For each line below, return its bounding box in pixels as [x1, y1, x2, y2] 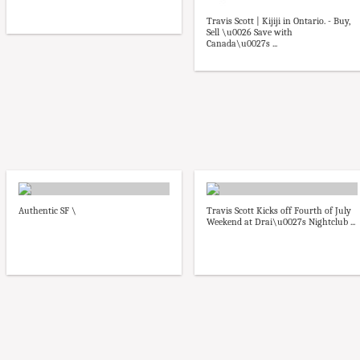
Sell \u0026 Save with [207, 26, 292, 38]
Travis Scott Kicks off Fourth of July [207, 204, 351, 216]
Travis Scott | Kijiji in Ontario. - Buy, [207, 14, 350, 27]
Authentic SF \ [18, 204, 76, 216]
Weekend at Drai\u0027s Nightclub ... [207, 215, 355, 227]
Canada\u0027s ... [207, 37, 277, 49]
